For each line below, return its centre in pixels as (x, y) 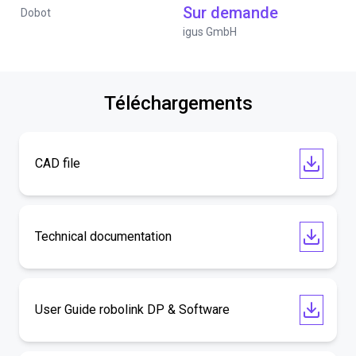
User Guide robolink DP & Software (132, 310)
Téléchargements (178, 103)
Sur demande (230, 13)
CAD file (58, 163)
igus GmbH (210, 32)
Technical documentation (103, 236)
